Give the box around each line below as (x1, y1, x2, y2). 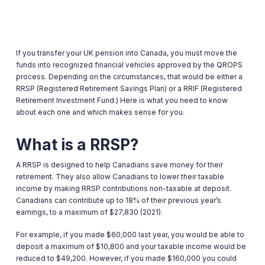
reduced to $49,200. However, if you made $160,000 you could (15, 254, 237, 263)
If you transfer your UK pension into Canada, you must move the (15, 49, 237, 57)
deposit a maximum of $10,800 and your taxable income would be (15, 242, 246, 251)
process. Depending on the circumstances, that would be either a (15, 72, 243, 81)
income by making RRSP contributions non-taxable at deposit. (15, 184, 231, 193)
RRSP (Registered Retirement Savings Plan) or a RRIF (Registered (15, 84, 242, 93)
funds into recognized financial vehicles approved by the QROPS (15, 60, 243, 69)
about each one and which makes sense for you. (15, 108, 185, 117)
